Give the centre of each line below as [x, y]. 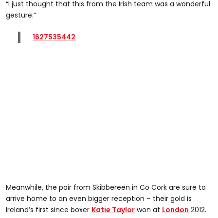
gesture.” [21, 15]
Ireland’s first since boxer [49, 209]
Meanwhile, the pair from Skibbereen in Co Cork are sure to [106, 187]
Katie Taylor [113, 209]
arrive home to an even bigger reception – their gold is [99, 198]
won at [148, 209]
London [175, 209]
